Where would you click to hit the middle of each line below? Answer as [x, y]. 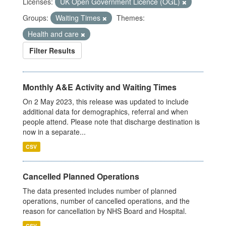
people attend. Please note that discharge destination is [111, 122]
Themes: [131, 18]
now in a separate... [54, 132]
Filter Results [52, 51]
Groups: [36, 18]
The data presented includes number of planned [100, 191]
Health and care [54, 34]
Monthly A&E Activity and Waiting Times [100, 87]
